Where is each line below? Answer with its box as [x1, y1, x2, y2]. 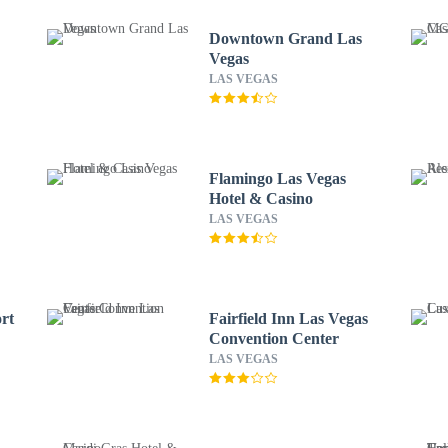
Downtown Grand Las [208, 30, 362, 47]
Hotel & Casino [208, 190, 313, 207]
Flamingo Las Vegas [208, 170, 346, 187]
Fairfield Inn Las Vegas [208, 310, 368, 327]
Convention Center [208, 330, 339, 347]
